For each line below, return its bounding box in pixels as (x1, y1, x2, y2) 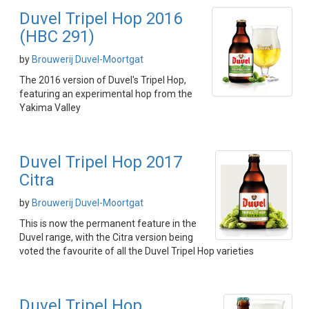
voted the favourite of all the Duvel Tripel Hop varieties (19, 246, 254, 257)
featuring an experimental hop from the (19, 88, 192, 99)
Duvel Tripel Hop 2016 (19, 9, 182, 28)
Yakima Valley (19, 102, 81, 113)
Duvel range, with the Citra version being (19, 232, 193, 243)
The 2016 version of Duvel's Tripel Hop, (19, 74, 186, 86)
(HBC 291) (19, 27, 94, 46)
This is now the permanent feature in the (19, 218, 197, 229)
